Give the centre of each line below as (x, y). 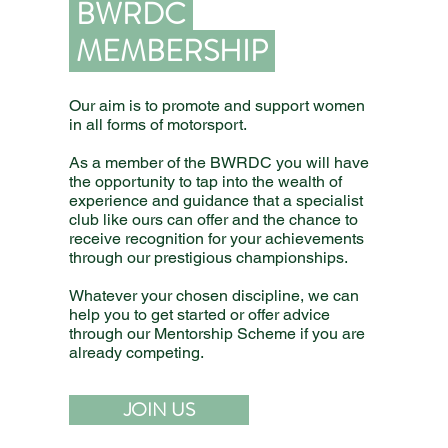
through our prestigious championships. (211, 257)
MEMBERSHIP (172, 51)
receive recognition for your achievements (217, 238)
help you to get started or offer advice (200, 314)
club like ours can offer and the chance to (214, 219)
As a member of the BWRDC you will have (219, 162)
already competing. (137, 352)
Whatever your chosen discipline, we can (214, 295)
